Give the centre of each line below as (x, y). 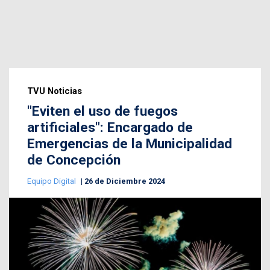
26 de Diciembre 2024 (125, 181)
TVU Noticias (55, 91)
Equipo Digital (52, 181)
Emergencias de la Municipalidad (130, 144)
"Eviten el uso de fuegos (102, 111)
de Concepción (74, 160)
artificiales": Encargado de (110, 128)
